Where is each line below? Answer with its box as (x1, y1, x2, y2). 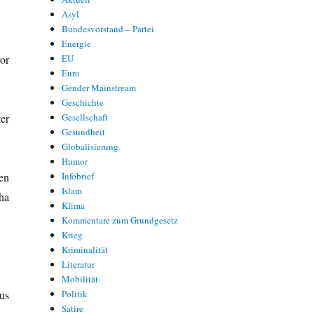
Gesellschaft (62, 110, 109, 123)
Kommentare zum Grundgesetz (62, 213, 179, 226)
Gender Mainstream (62, 81, 137, 94)
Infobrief (62, 169, 95, 182)
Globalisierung (62, 139, 119, 153)
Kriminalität (62, 243, 109, 256)
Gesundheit (62, 125, 106, 138)
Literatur (62, 257, 95, 271)
